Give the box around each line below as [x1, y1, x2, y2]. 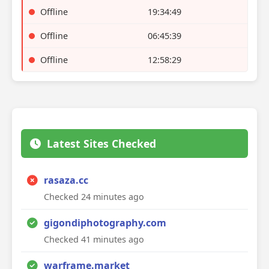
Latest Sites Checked [47, 136, 156, 151]
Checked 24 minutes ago [44, 191, 144, 202]
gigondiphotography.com [44, 216, 166, 229]
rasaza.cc [44, 174, 88, 187]
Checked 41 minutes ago [44, 234, 144, 245]
